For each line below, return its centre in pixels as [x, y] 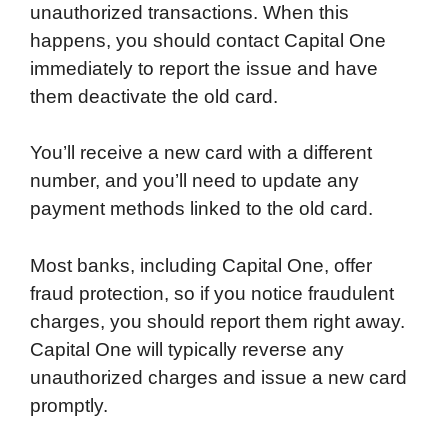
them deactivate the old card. [154, 96]
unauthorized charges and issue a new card [218, 377]
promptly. [69, 405]
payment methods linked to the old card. [201, 209]
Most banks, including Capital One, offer [201, 265]
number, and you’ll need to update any [194, 181]
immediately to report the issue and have [204, 68]
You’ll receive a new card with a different [201, 153]
